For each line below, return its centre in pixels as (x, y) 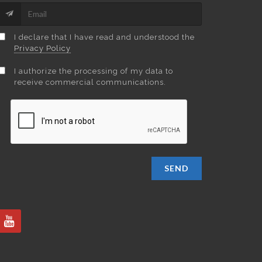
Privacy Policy (42, 48)
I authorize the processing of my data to (93, 71)
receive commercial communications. (90, 82)
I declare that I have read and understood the (104, 37)
